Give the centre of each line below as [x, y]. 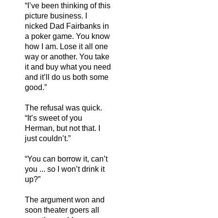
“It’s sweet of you [54, 118]
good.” [36, 87]
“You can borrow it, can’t [66, 159]
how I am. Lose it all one [66, 46]
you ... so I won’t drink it [65, 169]
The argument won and [65, 200]
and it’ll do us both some [67, 77]
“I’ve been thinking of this [68, 5]
